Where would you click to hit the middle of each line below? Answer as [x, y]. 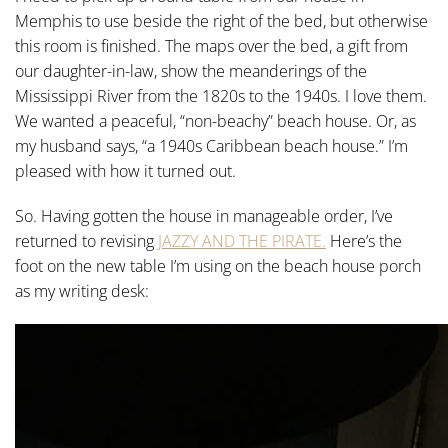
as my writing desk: [82, 291]
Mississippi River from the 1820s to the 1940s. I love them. [221, 96]
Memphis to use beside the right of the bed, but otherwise [221, 21]
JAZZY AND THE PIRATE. [242, 241]
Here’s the [364, 241]
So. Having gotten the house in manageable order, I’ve [204, 216]
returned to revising [86, 241]
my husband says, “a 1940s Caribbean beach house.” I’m [211, 146]
